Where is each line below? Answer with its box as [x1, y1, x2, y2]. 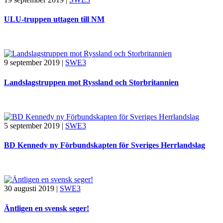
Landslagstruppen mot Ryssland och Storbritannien [4, 78, 179, 87]
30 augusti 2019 [4, 184, 54, 193]
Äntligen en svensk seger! [4, 204, 89, 213]
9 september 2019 [4, 58, 60, 67]
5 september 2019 [4, 121, 60, 130]
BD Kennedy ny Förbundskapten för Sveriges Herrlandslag [4, 141, 205, 150]
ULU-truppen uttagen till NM [4, 15, 105, 24]
